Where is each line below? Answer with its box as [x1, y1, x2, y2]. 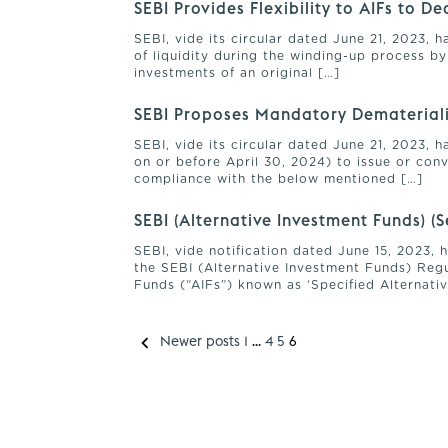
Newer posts [160, 332, 241, 351]
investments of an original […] [134, 67, 341, 80]
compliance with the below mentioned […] [134, 173, 424, 186]
